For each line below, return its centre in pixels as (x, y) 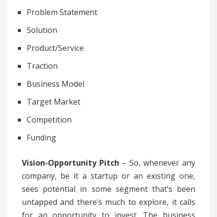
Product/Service (55, 48)
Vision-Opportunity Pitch (70, 163)
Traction (42, 66)
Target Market (54, 102)
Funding (41, 138)
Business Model (55, 84)
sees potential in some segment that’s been (108, 189)
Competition (49, 120)
